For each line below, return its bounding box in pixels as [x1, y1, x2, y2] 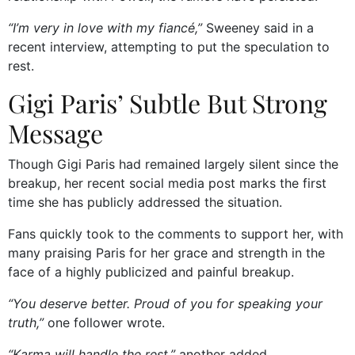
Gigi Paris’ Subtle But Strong [8, 86, 327, 120]
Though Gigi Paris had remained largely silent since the [8, 156, 338, 173]
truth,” [8, 315, 44, 331]
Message [8, 116, 103, 151]
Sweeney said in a [202, 20, 314, 36]
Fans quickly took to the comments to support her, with [8, 226, 343, 242]
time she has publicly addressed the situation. [8, 194, 282, 211]
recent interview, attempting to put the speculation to [8, 39, 330, 55]
